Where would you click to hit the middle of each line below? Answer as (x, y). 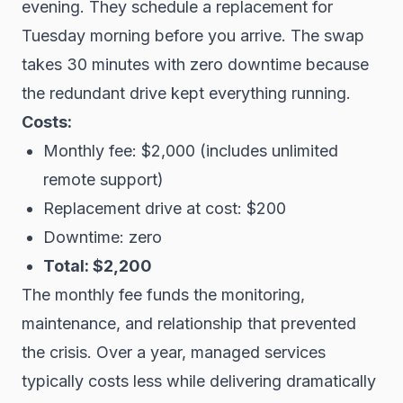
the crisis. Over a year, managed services (174, 352)
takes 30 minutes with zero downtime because (195, 64)
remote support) (103, 179)
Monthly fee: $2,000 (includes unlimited (191, 151)
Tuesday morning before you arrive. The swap (193, 36)
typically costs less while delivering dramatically (199, 381)
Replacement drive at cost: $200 (165, 208)
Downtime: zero (103, 237)
